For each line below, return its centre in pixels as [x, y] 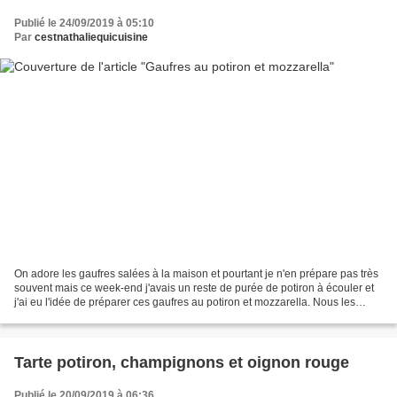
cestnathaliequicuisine [91, 37]
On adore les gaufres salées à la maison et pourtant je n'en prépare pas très [196, 274]
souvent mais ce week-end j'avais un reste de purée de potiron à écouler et [194, 288]
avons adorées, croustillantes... [89, 317]
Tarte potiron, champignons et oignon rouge [182, 363]
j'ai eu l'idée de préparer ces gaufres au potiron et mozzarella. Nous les [185, 303]
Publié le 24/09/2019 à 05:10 [84, 23]
